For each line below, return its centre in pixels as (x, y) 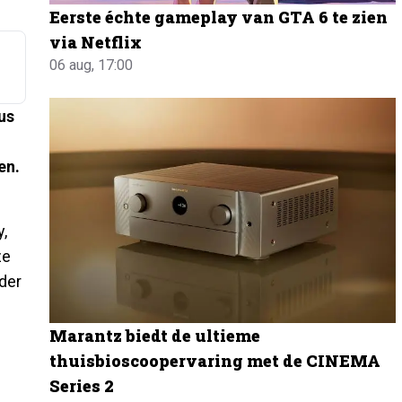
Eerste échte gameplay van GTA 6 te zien (219, 17)
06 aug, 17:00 (92, 66)
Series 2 (82, 385)
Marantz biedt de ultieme (155, 335)
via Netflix (96, 43)
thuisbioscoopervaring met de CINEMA (215, 360)
